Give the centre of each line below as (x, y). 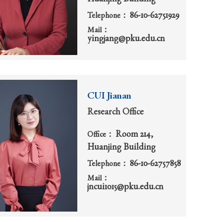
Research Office (115, 112)
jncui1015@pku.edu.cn (125, 188)
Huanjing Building (121, 147)
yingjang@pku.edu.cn (126, 39)
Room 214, (134, 135)
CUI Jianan (109, 96)
